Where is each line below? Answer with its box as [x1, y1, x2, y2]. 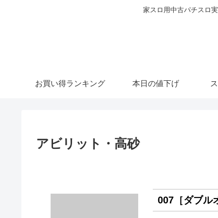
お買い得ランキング [35, 79, 105, 88]
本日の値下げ [132, 79, 179, 88]
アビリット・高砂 [36, 136, 140, 151]
